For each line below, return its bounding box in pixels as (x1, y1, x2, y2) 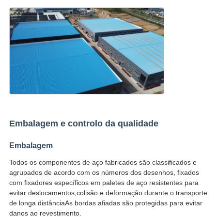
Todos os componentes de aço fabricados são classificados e (9, 158, 197, 167)
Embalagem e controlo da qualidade (9, 119, 159, 129)
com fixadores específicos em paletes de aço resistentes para (9, 179, 199, 187)
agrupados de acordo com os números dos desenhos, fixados (9, 169, 200, 177)
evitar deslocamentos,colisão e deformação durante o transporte (9, 189, 208, 197)
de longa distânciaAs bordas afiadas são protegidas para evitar (9, 199, 203, 207)
